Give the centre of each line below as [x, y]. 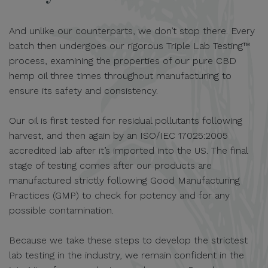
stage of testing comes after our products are [110, 166]
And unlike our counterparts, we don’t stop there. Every [132, 31]
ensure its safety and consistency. [83, 91]
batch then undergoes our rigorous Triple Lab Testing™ [130, 46]
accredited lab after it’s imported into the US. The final [128, 151]
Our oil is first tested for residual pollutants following [126, 121]
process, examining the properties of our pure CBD [123, 61]
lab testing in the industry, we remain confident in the [127, 255]
